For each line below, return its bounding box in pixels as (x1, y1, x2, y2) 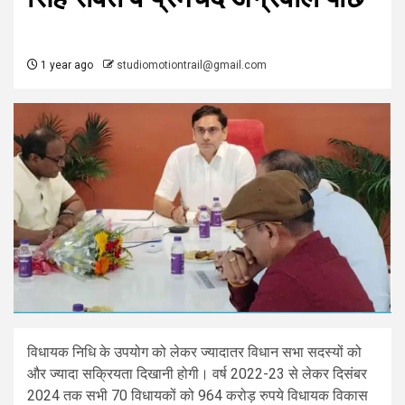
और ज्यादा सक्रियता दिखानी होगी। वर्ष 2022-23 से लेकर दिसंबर (27, 364, 367, 382)
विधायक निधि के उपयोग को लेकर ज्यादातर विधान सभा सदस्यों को (27, 343, 362, 361)
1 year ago (38, 59, 93, 71)
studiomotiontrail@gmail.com (117, 59, 267, 71)
